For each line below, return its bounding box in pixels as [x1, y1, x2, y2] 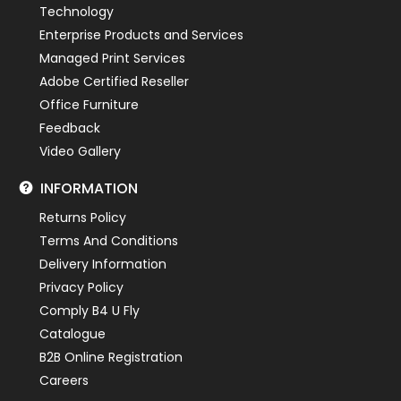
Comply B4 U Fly [39, 301, 141, 320]
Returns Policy [39, 208, 127, 226]
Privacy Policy [39, 277, 124, 296]
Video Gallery [39, 141, 122, 160]
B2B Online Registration [39, 347, 183, 366]
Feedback [39, 118, 101, 137]
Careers [39, 371, 90, 389]
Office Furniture [39, 95, 140, 114]
